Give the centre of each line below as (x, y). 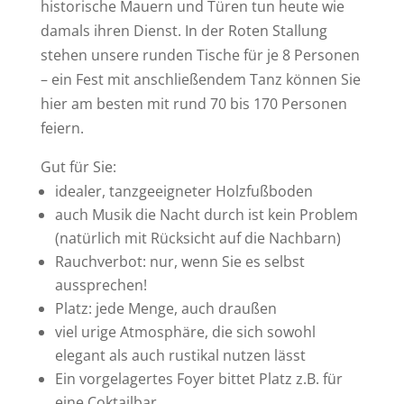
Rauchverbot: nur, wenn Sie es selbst (179, 262)
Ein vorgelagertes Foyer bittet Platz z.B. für (198, 379)
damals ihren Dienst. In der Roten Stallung (184, 31)
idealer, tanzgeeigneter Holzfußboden (184, 191)
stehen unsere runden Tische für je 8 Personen (200, 55)
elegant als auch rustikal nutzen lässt (180, 355)
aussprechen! (101, 285)
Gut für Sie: (78, 167)
